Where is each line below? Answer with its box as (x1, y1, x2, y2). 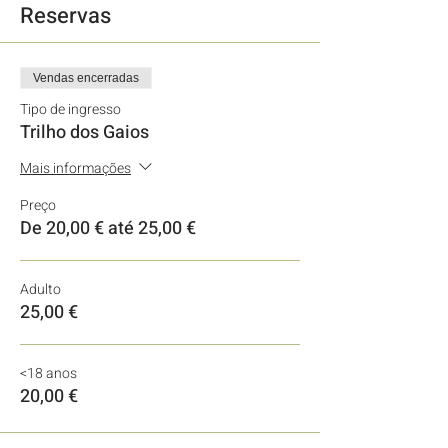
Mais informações (20, 157, 131, 179)
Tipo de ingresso (20, 99, 121, 120)
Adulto (20, 279, 61, 300)
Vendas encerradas (33, 71, 139, 85)
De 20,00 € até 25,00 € (20, 215, 196, 242)
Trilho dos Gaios (20, 119, 149, 146)
